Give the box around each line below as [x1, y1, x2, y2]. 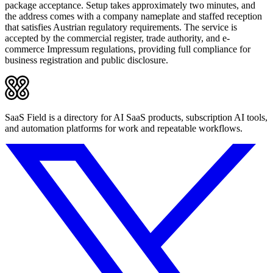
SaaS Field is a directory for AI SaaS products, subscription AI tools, [5, 112, 268, 122]
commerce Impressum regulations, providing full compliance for [5, 43, 250, 54]
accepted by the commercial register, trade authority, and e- [5, 32, 230, 43]
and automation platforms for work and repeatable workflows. [5, 122, 243, 133]
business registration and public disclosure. [5, 54, 168, 65]
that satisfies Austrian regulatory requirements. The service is [5, 21, 237, 32]
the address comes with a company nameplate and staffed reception [5, 10, 262, 21]
